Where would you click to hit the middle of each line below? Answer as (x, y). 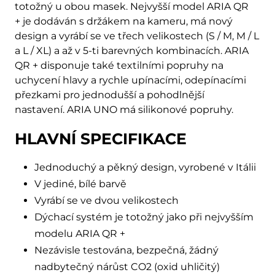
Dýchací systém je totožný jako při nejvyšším (144, 217)
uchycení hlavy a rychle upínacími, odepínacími (130, 80)
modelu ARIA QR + (80, 234)
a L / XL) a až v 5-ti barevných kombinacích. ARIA (132, 51)
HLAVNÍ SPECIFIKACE (101, 139)
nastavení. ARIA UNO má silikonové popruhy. (124, 110)
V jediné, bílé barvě (80, 184)
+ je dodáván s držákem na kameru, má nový (124, 21)
